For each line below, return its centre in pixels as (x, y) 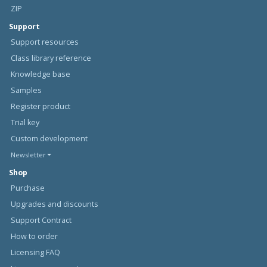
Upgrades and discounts (54, 204)
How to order (34, 236)
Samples (26, 90)
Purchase (27, 188)
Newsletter (28, 154)
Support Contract (41, 220)
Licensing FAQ (35, 252)
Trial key (25, 122)
